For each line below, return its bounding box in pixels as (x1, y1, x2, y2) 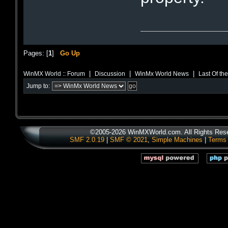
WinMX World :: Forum (23, 70, 85, 77)
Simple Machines (152, 136, 203, 144)
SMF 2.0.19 (70, 136, 104, 144)
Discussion (95, 70, 125, 77)
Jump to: (26, 82, 50, 90)
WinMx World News (135, 70, 189, 77)
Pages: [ (23, 49, 48, 58)
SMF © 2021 (110, 136, 148, 144)
